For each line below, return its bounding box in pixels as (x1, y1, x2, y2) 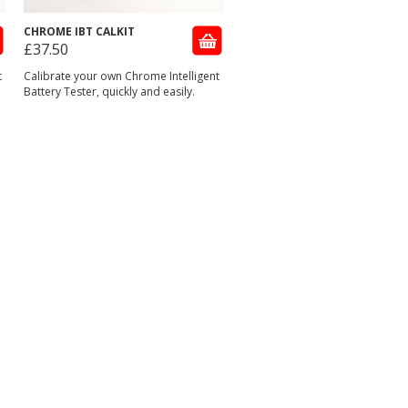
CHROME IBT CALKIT (24, 24, 135, 39)
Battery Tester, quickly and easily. (24, 84, 195, 99)
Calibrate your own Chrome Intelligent (24, 68, 219, 84)
